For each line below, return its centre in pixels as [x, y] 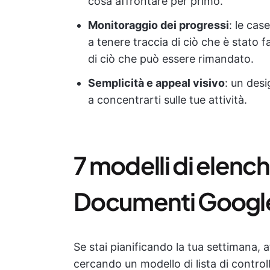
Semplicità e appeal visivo [156, 83]
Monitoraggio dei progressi [159, 25]
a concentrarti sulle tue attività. [168, 100]
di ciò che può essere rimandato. [171, 59]
